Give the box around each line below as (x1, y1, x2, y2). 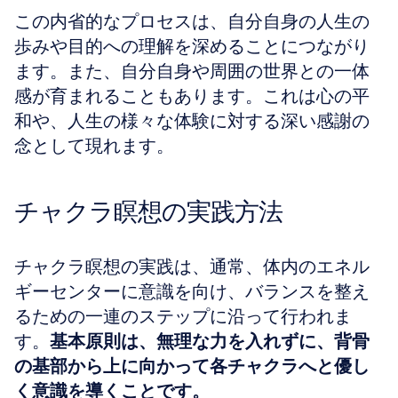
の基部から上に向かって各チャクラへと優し (14, 354, 370, 378)
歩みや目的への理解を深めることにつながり (14, 35, 370, 58)
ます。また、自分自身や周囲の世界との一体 (14, 60, 370, 83)
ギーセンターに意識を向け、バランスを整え (14, 280, 370, 303)
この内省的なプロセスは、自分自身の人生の (14, 10, 370, 33)
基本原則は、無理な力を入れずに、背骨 (50, 330, 370, 353)
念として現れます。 (14, 134, 174, 157)
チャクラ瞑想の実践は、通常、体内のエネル (14, 255, 370, 278)
